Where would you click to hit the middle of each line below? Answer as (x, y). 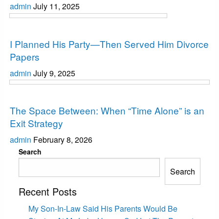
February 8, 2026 (63, 140)
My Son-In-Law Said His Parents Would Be (103, 209)
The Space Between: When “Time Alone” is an (107, 110)
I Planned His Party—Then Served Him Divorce (109, 44)
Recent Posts (47, 192)
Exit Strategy (36, 123)
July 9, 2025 (54, 73)
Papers (25, 56)
